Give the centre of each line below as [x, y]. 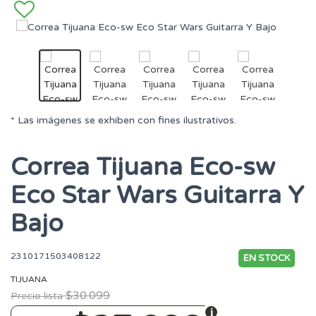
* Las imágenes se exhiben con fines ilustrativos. [123, 121]
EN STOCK [267, 259]
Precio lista [37, 296]
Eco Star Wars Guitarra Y [157, 196]
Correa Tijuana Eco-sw [143, 168]
